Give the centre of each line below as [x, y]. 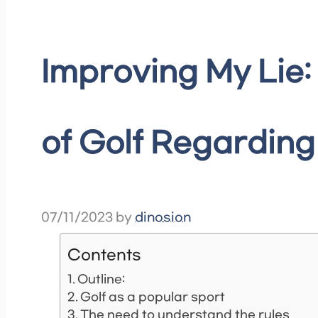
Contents [104, 255]
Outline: [102, 280]
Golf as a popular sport [153, 297]
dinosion [163, 218]
